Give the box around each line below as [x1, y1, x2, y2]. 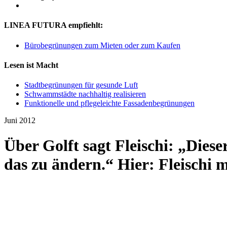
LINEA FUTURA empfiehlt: [4, 21, 103, 30]
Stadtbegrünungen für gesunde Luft [24, 81, 138, 90]
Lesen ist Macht [4, 60, 58, 69]
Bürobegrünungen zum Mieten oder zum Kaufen [24, 41, 180, 50]
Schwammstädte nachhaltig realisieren [24, 90, 146, 99]
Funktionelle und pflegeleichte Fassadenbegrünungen [24, 99, 195, 108]
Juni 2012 [4, 116, 35, 125]
